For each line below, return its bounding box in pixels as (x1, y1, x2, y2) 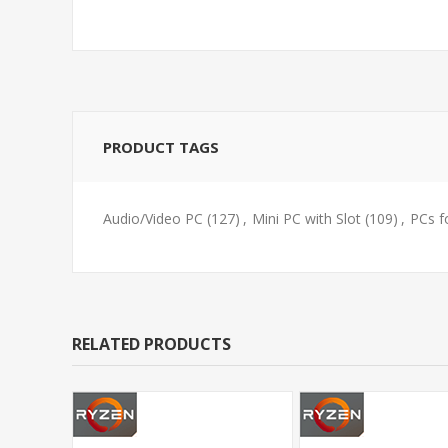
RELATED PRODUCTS (72, 333, 231, 355)
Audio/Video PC (103, 209, 203, 228)
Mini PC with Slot (252, 209, 361, 228)
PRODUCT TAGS (103, 137, 219, 157)
